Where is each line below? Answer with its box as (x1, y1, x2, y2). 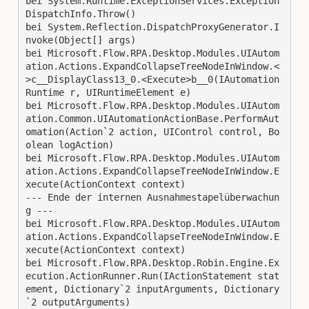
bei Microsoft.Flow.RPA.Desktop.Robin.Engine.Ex (26, 257, 279, 269)
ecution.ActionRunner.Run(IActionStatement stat (26, 270, 279, 282)
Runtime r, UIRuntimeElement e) (26, 87, 191, 99)
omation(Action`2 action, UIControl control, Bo (26, 126, 279, 138)
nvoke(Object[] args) (26, 34, 136, 46)
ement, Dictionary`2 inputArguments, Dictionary (26, 283, 279, 295)
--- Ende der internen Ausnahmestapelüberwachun (26, 192, 279, 203)
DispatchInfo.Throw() (26, 8, 136, 20)
